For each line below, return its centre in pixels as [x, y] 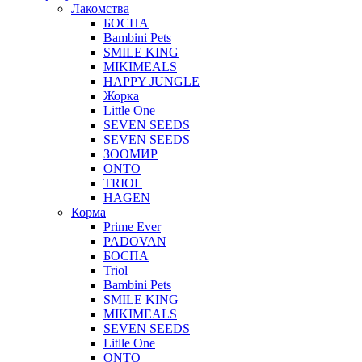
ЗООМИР [130, 154]
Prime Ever [132, 226]
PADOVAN [135, 241]
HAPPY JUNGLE [152, 81]
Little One [129, 110]
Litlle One [129, 343]
